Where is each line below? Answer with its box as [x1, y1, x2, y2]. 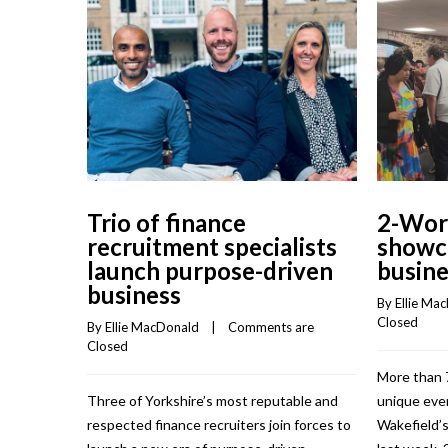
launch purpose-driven [87, 255, 333, 285]
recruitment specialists [87, 231, 337, 261]
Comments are [228, 318, 314, 335]
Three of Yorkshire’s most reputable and [87, 391, 338, 409]
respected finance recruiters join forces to [87, 415, 351, 433]
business [87, 279, 181, 309]
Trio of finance [87, 207, 246, 237]
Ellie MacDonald [105, 318, 199, 335]
